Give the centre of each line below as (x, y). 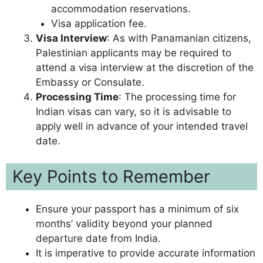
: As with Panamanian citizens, (179, 38)
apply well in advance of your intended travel (142, 126)
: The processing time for (177, 97)
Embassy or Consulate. (90, 82)
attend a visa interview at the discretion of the (145, 67)
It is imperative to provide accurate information (146, 253)
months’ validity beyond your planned (124, 224)
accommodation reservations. (121, 9)
